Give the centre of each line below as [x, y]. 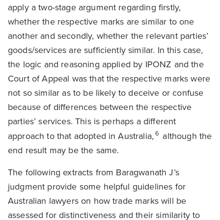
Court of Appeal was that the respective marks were [109, 79]
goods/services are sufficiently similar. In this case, [106, 50]
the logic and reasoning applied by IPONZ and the [106, 64]
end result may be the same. [64, 150]
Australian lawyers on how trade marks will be [97, 201]
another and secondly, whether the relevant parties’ [108, 36]
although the [186, 136]
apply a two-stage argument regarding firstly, [95, 7]
